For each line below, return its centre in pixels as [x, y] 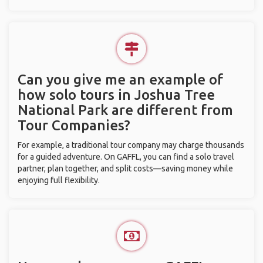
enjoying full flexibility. [59, 180]
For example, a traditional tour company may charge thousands [131, 145]
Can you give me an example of [120, 80]
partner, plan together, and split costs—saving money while [125, 168]
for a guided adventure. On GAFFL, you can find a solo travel [126, 157]
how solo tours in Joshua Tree [116, 95]
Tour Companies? [74, 125]
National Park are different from [125, 110]
